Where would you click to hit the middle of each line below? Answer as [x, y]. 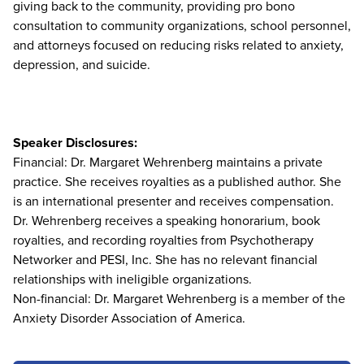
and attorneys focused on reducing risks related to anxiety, [178, 45]
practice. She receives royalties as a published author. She [177, 181]
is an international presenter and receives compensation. [173, 201]
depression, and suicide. [85, 64]
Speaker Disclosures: [75, 142]
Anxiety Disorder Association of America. [129, 318]
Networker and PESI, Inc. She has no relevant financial [165, 259]
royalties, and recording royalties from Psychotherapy [163, 240]
